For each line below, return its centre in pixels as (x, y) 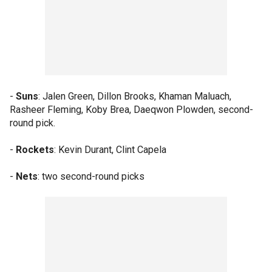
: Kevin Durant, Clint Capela (110, 149)
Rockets (35, 149)
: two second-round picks (91, 176)
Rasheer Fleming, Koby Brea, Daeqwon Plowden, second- (131, 109)
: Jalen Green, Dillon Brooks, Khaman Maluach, (135, 96)
